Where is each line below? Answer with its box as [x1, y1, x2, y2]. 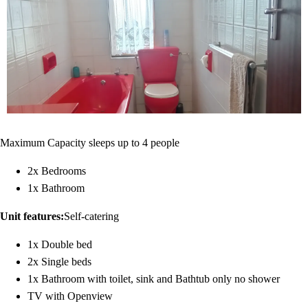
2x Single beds [27, 255, 91, 267]
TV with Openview [27, 289, 113, 302]
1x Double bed [27, 238, 92, 250]
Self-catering [64, 210, 119, 222]
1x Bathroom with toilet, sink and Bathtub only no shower [27, 272, 280, 285]
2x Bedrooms [27, 164, 86, 177]
